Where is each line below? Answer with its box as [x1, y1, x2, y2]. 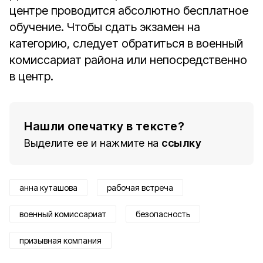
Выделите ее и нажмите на [24, 137, 159, 149]
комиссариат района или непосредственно [9, 53, 247, 67]
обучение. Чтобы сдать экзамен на [9, 20, 200, 34]
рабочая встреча [107, 183, 173, 193]
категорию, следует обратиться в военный [9, 36, 243, 50]
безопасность [136, 209, 190, 219]
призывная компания [19, 235, 102, 245]
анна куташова [19, 183, 77, 193]
